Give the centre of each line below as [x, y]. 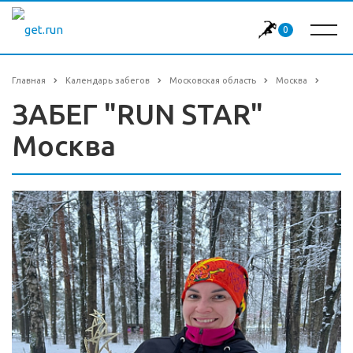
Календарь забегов [108, 80]
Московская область [213, 80]
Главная [29, 80]
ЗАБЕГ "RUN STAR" [137, 114]
